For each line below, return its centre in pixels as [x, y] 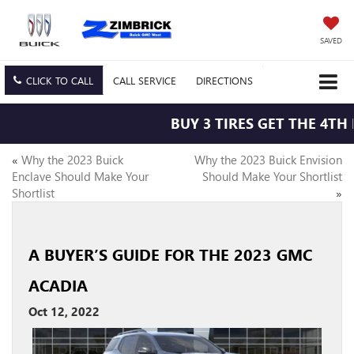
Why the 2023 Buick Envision [268, 160]
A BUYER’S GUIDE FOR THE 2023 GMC [170, 254]
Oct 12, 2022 [64, 312]
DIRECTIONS [224, 81]
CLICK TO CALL [60, 81]
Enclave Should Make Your [80, 177]
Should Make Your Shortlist [272, 177]
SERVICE [157, 81]
